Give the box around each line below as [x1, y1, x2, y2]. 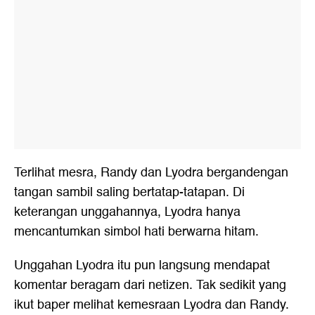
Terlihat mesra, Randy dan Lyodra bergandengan [14, 162, 288, 184]
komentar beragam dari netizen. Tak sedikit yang [14, 275, 286, 296]
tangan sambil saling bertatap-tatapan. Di [14, 182, 245, 203]
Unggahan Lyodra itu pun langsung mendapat [14, 255, 270, 276]
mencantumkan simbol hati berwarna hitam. [14, 221, 259, 243]
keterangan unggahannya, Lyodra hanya [14, 202, 240, 223]
